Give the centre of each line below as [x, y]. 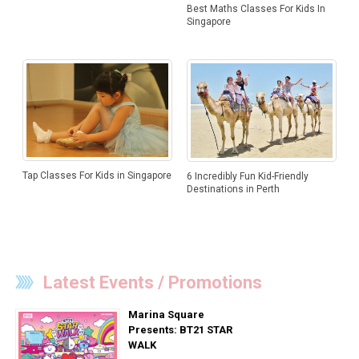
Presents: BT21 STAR [180, 330]
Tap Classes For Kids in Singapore [97, 175]
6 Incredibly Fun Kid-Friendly [247, 176]
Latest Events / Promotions [152, 283]
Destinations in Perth [233, 189]
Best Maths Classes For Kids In [256, 8]
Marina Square [166, 315]
